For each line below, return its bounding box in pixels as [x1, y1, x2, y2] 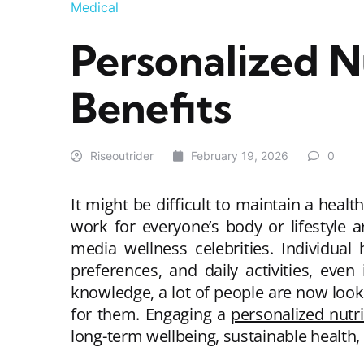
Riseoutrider [90, 149, 154, 162]
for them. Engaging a [71, 303, 232, 325]
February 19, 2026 [191, 149, 288, 162]
